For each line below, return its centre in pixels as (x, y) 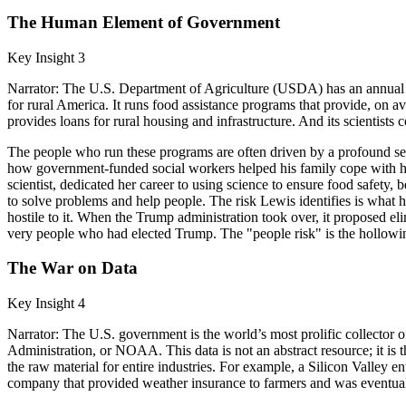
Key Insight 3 (46, 57)
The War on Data (72, 268)
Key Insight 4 (46, 303)
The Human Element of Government (144, 22)
